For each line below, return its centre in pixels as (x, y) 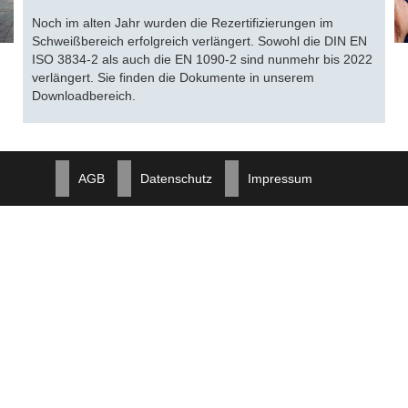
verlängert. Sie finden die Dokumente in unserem (173, 77)
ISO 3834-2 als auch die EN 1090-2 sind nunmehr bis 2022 (202, 59)
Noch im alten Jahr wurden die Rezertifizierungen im (183, 22)
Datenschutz (176, 178)
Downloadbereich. (84, 95)
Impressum (280, 178)
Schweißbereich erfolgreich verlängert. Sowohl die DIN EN (199, 41)
